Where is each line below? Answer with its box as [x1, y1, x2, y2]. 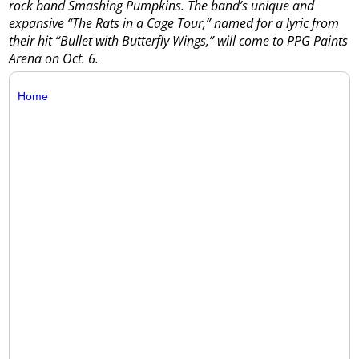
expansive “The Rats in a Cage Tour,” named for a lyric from [9, 14, 340, 33]
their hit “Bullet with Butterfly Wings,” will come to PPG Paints [9, 32, 349, 50]
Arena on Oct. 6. [9, 50, 99, 68]
